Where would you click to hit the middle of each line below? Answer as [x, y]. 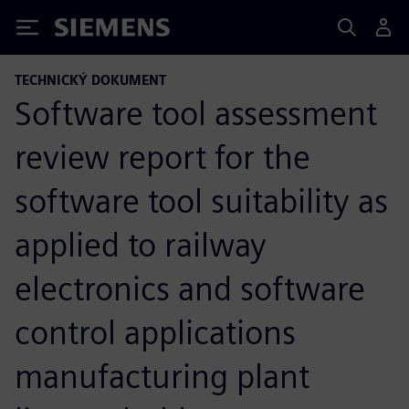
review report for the [163, 157]
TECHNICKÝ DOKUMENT [90, 80]
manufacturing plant [162, 376]
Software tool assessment [196, 113]
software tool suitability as [201, 201]
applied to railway [141, 245]
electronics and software [190, 288]
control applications [155, 332]
